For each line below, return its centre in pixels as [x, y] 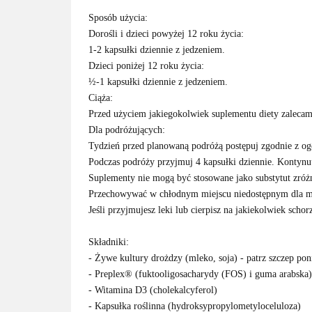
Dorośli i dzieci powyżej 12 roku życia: [167, 34]
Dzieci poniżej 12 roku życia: [146, 66]
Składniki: [109, 242]
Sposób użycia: [118, 18]
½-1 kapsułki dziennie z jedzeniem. [158, 82]
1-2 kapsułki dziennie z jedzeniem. [157, 50]
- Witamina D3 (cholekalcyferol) [153, 290]
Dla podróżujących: [127, 130]
